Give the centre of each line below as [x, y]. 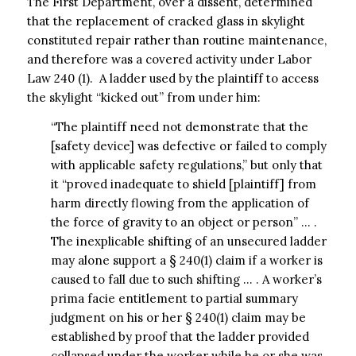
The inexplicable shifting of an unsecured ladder [188, 241]
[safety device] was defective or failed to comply [188, 145]
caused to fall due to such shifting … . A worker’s [186, 279]
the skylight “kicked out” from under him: [143, 97]
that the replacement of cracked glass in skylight [166, 21]
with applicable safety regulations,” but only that [186, 164]
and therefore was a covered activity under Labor [169, 59]
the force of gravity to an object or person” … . [184, 222]
